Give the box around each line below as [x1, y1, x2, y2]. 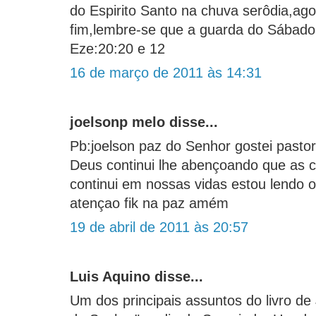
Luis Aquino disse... [70, 269, 203, 285]
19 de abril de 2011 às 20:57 [70, 219, 248, 236]
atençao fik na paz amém [70, 195, 229, 212]
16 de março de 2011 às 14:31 [70, 65, 262, 81]
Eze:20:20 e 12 [70, 41, 165, 57]
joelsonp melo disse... [70, 114, 218, 130]
